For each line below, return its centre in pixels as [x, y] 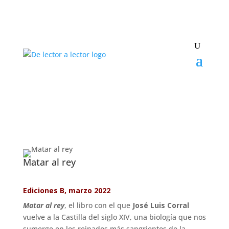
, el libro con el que [98, 205]
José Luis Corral [161, 205]
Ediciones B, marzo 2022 [66, 190]
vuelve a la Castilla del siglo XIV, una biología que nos [114, 217]
